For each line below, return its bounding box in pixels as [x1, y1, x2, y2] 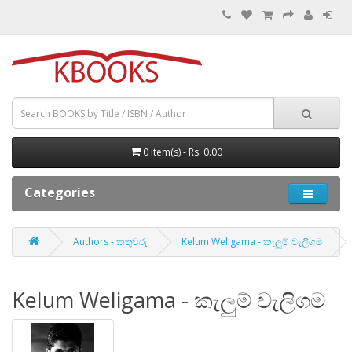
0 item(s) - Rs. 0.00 [142, 145, 222, 159]
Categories [24, 184, 95, 201]
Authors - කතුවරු [73, 235, 148, 248]
